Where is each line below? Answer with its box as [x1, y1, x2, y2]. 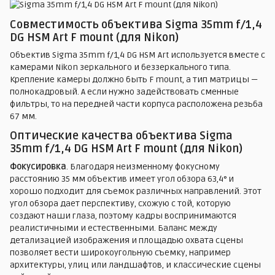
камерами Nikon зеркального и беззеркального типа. [10, 62, 231, 73]
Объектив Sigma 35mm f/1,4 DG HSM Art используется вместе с [10, 50, 265, 61]
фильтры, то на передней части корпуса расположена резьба [10, 99, 263, 110]
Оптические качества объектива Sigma [10, 129, 233, 143]
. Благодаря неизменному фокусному [66, 161, 220, 172]
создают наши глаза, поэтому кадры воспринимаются [10, 210, 236, 221]
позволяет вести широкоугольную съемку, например [10, 247, 231, 258]
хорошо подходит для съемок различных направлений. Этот [10, 185, 261, 196]
